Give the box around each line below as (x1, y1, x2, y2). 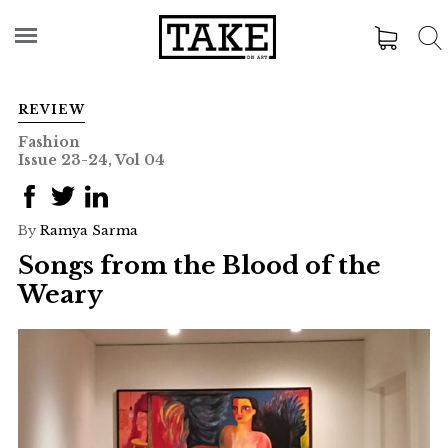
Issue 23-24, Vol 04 (17, 151, 165, 169)
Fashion (17, 133, 80, 151)
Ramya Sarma (39, 222, 138, 239)
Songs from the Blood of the (17, 251, 381, 280)
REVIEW (17, 102, 85, 117)
